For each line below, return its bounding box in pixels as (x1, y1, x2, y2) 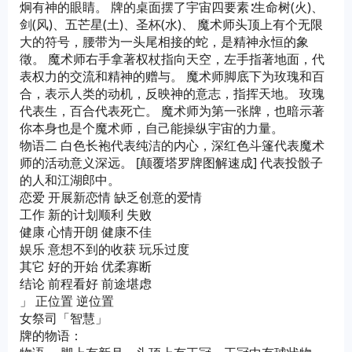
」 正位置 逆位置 (20, 292, 114, 310)
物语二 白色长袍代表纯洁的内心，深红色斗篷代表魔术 (20, 137, 324, 154)
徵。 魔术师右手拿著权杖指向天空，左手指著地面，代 (20, 50, 324, 68)
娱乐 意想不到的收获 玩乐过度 (20, 240, 189, 258)
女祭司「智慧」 (20, 310, 108, 327)
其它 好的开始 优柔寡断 (20, 258, 152, 275)
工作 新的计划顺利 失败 (20, 206, 152, 223)
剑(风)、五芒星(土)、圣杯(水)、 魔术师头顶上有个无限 (20, 16, 323, 33)
